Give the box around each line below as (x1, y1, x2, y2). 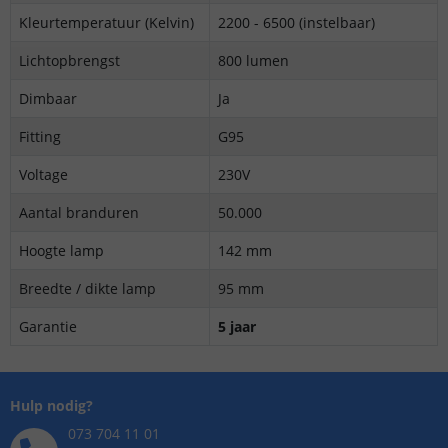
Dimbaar (19, 89, 77, 108)
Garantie (19, 317, 77, 336)
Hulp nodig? (10, 396, 93, 415)
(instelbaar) (299, 13, 375, 32)
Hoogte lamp (19, 241, 104, 260)
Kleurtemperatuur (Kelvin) (19, 13, 194, 32)
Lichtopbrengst (19, 51, 120, 70)
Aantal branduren (19, 203, 139, 222)
